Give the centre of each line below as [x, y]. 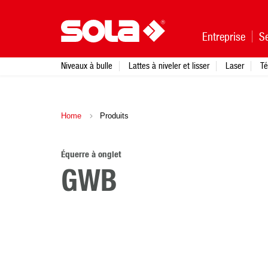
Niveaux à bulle [87, 66]
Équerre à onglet [91, 155]
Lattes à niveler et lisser [169, 66]
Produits [113, 116]
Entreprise [224, 36]
